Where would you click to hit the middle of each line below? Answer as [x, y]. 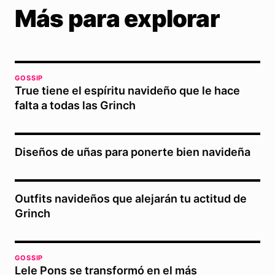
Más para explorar [117, 18]
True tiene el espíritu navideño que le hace [127, 90]
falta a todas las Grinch [75, 105]
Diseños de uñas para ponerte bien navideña [133, 152]
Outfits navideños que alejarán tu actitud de [131, 198]
